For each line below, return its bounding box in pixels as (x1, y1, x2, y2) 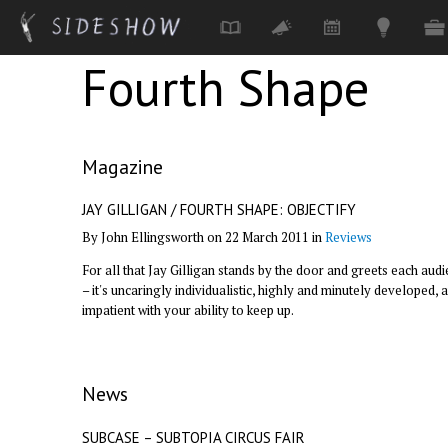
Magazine (82, 154, 163, 180)
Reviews (325, 228, 372, 247)
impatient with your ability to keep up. (82, 301, 294, 320)
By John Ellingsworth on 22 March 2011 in (82, 228, 325, 247)
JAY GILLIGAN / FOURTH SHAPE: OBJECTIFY (82, 200, 356, 220)
